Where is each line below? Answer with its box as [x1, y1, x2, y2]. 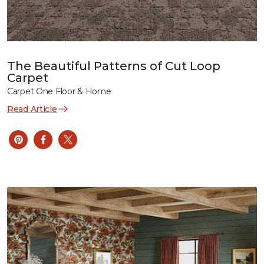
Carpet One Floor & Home [7, 85, 111, 97]
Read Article [7, 103, 57, 114]
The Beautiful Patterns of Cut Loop [7, 58, 220, 73]
